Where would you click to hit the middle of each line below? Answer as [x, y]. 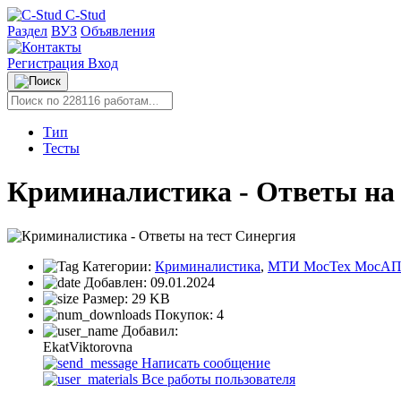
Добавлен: [115, 282]
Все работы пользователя [217, 379]
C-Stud [85, 15]
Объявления [118, 31]
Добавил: [148, 330]
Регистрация [47, 63]
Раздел [27, 31]
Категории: [117, 266]
